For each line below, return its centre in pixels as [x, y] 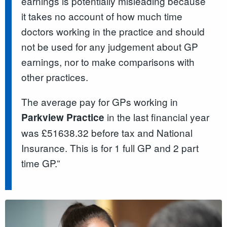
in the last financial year [157, 117]
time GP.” [41, 163]
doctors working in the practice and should [113, 31]
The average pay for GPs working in [100, 101]
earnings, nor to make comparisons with [108, 61]
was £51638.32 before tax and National [107, 132]
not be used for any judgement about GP [110, 46]
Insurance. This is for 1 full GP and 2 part [110, 147]
